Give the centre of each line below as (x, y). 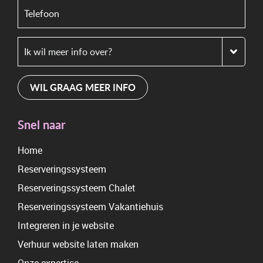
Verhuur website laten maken (78, 244)
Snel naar (41, 124)
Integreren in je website (66, 225)
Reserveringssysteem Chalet (77, 188)
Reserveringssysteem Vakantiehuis (90, 207)
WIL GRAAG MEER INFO (83, 87)
